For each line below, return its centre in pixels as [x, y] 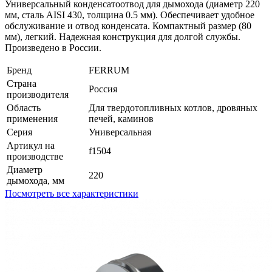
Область [24, 107]
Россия [103, 89]
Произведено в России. [53, 47]
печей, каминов [121, 118]
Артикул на [31, 145]
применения [32, 118]
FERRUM [109, 70]
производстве [35, 156]
